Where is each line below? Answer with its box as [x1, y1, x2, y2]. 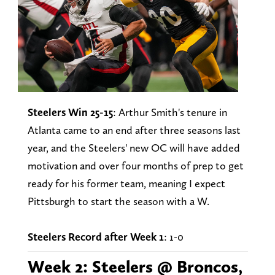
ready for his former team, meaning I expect [27, 177, 225, 190]
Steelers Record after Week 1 [27, 230, 164, 244]
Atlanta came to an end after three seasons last [27, 123, 241, 137]
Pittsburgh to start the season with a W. [27, 195, 212, 208]
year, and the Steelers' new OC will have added [27, 141, 240, 155]
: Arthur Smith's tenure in [112, 106, 227, 119]
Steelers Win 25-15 [27, 106, 113, 119]
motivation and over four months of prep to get [27, 159, 244, 172]
